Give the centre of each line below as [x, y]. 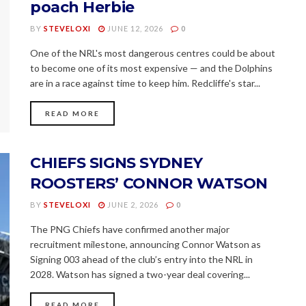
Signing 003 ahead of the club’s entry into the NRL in [141, 259]
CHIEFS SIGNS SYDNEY [116, 163]
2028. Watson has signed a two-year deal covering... [140, 274]
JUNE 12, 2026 [134, 29]
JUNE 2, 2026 [132, 204]
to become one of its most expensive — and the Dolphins [151, 68]
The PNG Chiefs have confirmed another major [130, 229]
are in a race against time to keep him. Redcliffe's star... [145, 83]
